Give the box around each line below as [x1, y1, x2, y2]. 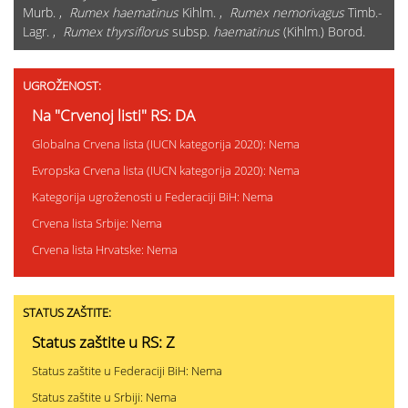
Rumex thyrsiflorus [63, 23, 168, 41]
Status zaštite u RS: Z [32, 331, 175, 353]
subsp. [168, 23, 213, 41]
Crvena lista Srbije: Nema [32, 215, 162, 232]
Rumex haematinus [69, 4, 178, 22]
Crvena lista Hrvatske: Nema [32, 241, 178, 259]
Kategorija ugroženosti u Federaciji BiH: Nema [32, 189, 273, 206]
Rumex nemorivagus [229, 4, 344, 22]
